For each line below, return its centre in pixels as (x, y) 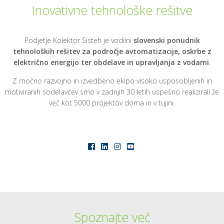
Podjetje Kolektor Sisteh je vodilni (79, 40)
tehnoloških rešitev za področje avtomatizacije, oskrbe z (112, 51)
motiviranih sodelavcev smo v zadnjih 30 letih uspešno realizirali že (112, 92)
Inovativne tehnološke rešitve (112, 10)
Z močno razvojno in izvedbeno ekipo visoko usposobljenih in (112, 81)
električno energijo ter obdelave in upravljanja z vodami (111, 62)
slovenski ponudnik (166, 40)
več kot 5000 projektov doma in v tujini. (112, 103)
